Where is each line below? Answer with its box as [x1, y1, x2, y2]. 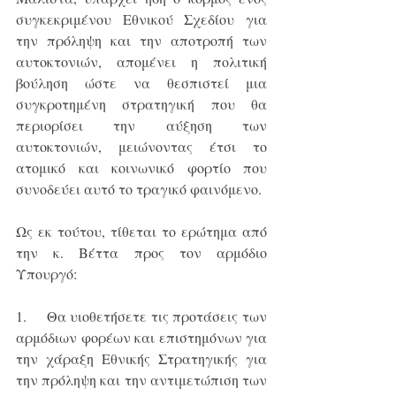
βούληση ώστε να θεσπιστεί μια [16, 73, 267, 93]
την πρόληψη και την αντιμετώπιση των [16, 370, 267, 390]
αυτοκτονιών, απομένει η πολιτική [16, 52, 267, 72]
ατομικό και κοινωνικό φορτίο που [16, 158, 267, 178]
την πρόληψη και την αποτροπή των [16, 31, 267, 50]
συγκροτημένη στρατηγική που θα [16, 95, 267, 114]
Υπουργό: [16, 264, 77, 284]
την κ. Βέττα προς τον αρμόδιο [16, 243, 267, 263]
